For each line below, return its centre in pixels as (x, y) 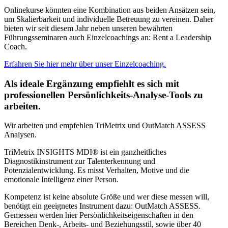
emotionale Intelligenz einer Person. (61, 180)
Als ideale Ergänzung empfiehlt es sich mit (92, 83)
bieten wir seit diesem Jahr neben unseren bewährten (88, 28)
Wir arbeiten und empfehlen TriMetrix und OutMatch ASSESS (105, 126)
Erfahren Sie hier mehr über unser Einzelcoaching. (85, 64)
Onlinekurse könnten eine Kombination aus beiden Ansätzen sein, (110, 10)
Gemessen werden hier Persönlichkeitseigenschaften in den (99, 215)
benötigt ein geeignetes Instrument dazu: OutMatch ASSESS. (102, 206)
